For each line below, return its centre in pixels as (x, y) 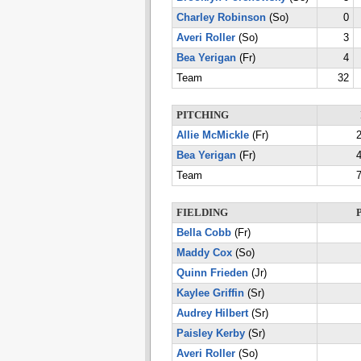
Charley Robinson (221, 18)
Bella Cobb (203, 233)
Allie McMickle (212, 135)
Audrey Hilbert (212, 313)
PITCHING (202, 115)
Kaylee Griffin (210, 293)
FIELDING (202, 213)
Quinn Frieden (212, 273)
